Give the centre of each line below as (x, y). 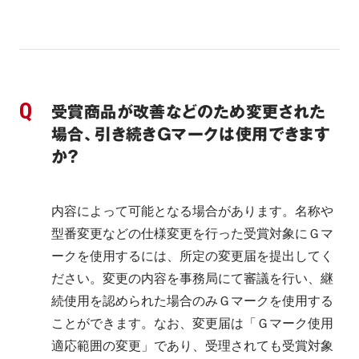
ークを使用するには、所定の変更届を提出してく (192, 256)
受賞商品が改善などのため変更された (189, 112)
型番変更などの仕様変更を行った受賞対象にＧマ (192, 234)
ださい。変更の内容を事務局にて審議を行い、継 (192, 278)
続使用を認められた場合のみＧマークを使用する (192, 301)
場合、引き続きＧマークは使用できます (191, 135)
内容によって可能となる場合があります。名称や (192, 211)
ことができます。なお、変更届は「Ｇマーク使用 (192, 323)
